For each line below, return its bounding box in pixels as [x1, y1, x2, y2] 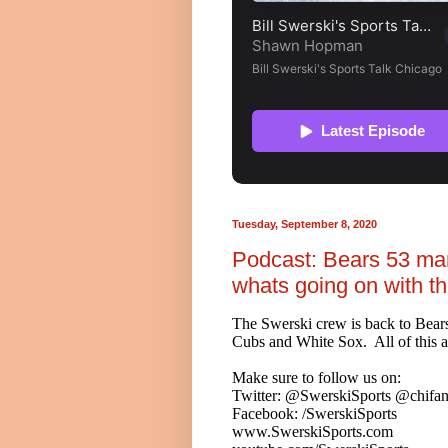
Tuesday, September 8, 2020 [232, 218, 377, 230]
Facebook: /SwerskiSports [232, 404, 397, 422]
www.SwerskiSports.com [232, 422, 393, 440]
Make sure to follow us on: [232, 368, 401, 386]
